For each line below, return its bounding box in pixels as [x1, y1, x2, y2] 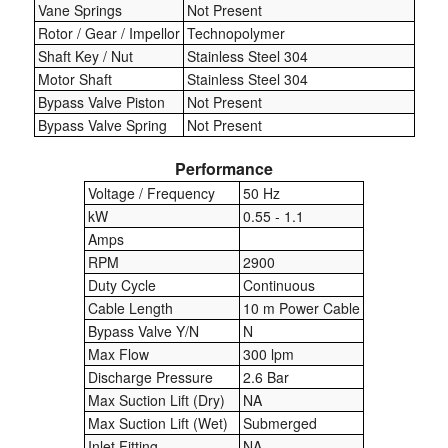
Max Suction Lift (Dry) [88, 389, 225, 410]
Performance [175, 156, 273, 180]
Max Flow [88, 343, 149, 364]
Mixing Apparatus [15, 162, 116, 181]
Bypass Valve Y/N [88, 320, 199, 341]
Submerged [243, 412, 317, 433]
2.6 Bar [243, 366, 289, 387]
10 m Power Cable [243, 297, 360, 318]
